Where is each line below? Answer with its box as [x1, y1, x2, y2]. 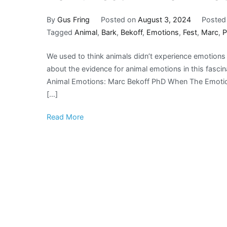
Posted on [100, 15, 138, 24]
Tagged [47, 28, 74, 37]
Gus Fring [57, 15, 90, 24]
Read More [47, 112, 84, 121]
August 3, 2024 [137, 15, 191, 24]
